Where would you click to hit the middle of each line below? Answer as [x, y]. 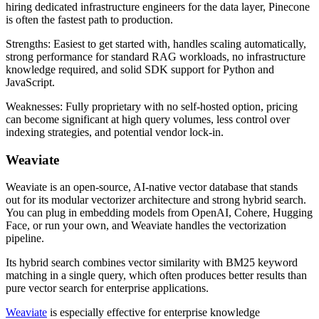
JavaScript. [30, 82]
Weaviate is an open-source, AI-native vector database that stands [152, 187]
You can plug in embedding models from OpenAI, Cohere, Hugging [159, 213]
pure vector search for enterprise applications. [107, 288]
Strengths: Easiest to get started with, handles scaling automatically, [156, 43]
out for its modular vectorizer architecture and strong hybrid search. [156, 200]
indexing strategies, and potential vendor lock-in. [115, 132]
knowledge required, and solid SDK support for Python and [140, 69]
